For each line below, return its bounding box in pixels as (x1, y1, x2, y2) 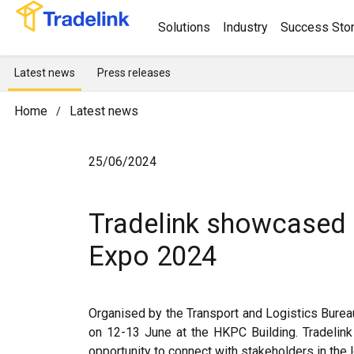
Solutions (158, 20, 210, 35)
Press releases (97, 66, 171, 79)
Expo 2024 (88, 240, 217, 272)
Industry (223, 20, 268, 35)
